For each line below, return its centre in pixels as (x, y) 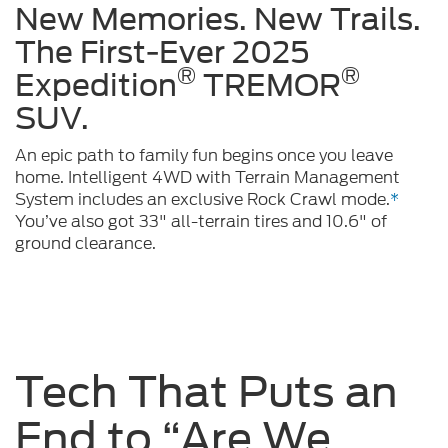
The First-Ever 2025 (162, 51)
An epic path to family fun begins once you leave (204, 155)
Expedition (96, 84)
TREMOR (268, 84)
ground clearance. (85, 243)
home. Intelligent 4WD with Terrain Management (207, 177)
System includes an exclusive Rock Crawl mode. (202, 199)
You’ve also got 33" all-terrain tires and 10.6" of (201, 221)
